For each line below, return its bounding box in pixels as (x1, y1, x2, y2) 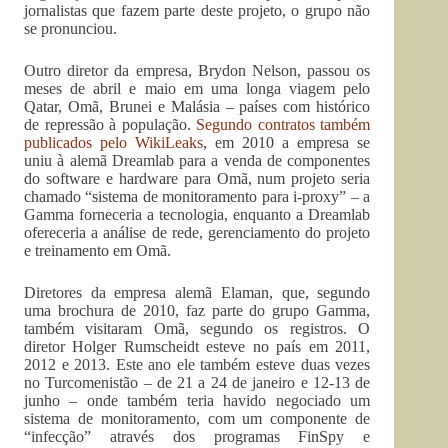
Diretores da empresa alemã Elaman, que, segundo (24, 283, 371, 301)
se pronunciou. (24, 19, 117, 37)
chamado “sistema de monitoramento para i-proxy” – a (24, 187, 371, 205)
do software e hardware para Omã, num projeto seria (24, 169, 371, 187)
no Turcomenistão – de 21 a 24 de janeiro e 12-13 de (24, 373, 371, 391)
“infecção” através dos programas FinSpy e (24, 427, 371, 445)
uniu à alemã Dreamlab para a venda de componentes (24, 151, 371, 169)
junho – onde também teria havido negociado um (24, 391, 371, 409)
